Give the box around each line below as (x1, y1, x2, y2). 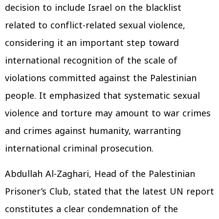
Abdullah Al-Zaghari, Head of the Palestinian (5, 166, 195, 182)
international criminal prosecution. (5, 140, 153, 157)
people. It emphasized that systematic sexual (5, 88, 200, 104)
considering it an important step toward (5, 35, 179, 51)
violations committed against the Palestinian (5, 70, 197, 87)
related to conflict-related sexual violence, (5, 17, 185, 34)
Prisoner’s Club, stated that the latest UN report (5, 183, 214, 200)
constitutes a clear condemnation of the (5, 201, 178, 218)
